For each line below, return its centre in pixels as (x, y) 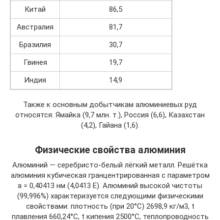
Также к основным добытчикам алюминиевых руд (110, 105)
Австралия (35, 27)
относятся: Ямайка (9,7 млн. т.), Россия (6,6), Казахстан (110, 115)
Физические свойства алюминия (110, 150)
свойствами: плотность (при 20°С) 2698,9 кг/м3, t (110, 206)
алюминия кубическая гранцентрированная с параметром (110, 175)
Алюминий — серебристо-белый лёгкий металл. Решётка (110, 165)
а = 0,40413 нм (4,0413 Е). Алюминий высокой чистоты (110, 186)
